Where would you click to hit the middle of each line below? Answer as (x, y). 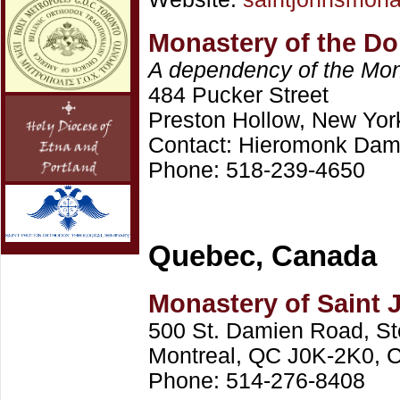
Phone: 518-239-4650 (257, 170)
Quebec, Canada (262, 256)
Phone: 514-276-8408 (257, 381)
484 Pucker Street (238, 95)
